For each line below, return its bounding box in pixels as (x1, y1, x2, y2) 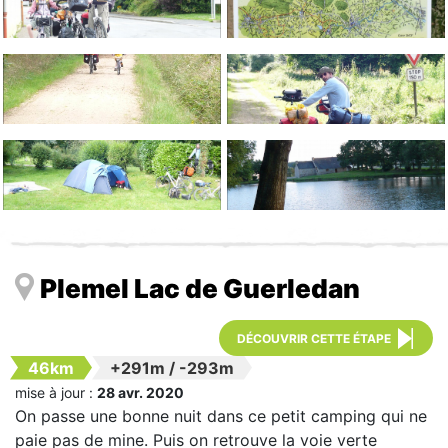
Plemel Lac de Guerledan (40, 272, 360, 304)
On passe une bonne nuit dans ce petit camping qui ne (15, 405, 427, 426)
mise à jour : (15, 383, 97, 401)
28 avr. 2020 (97, 383, 184, 401)
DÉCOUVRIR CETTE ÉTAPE (237, 330, 391, 346)
